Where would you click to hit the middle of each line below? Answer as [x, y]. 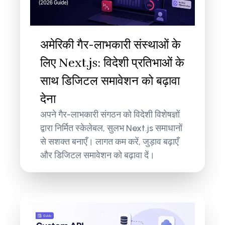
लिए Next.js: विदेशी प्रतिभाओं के [113, 63]
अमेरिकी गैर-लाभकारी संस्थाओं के [111, 45]
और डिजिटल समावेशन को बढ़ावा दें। [98, 155]
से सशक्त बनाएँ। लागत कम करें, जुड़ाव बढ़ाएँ [110, 142]
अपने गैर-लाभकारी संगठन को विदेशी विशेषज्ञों [110, 115]
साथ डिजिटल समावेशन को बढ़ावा [110, 81]
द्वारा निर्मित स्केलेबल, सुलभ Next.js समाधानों [111, 128]
